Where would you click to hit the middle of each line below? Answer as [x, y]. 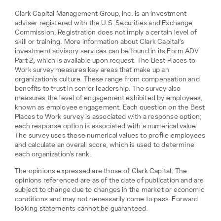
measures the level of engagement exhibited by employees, [109, 98]
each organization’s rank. [53, 154]
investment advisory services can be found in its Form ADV [107, 51]
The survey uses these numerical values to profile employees [110, 135]
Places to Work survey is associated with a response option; [109, 117]
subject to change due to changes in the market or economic [110, 190]
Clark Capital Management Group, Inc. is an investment [101, 14]
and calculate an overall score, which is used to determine [105, 145]
